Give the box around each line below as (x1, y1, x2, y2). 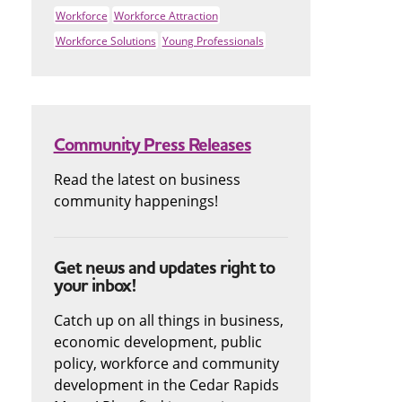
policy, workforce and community (53, 354, 279, 372)
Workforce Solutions (55, 33, 156, 48)
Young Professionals (162, 33, 264, 48)
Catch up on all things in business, (53, 310, 284, 329)
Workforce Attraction (113, 8, 218, 22)
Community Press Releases (53, 133, 251, 157)
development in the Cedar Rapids (53, 375, 279, 394)
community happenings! (53, 191, 218, 210)
